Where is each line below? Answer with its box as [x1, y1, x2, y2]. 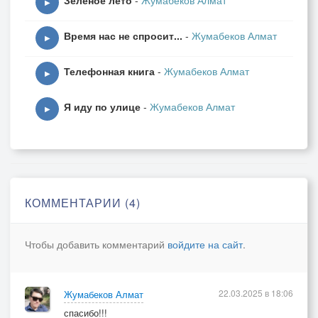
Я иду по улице [64, 99, 141, 114]
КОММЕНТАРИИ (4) [25, 194, 141, 211]
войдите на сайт [168, 237, 243, 251]
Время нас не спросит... [64, 28, 182, 43]
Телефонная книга [64, 64, 155, 78]
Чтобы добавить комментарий [25, 237, 168, 251]
